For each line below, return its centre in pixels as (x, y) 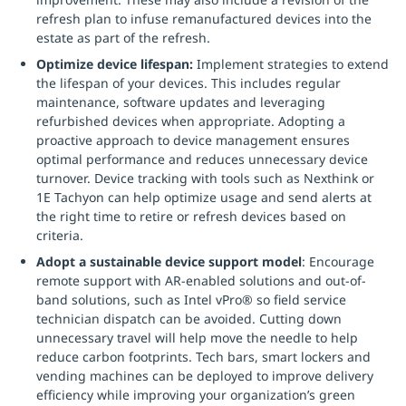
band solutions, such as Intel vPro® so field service (191, 300)
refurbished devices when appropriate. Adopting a (191, 121)
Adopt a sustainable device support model (169, 261)
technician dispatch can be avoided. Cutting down (189, 319)
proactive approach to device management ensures (193, 140)
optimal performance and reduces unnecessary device (202, 159)
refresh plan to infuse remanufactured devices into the (204, 19)
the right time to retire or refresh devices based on (191, 216)
